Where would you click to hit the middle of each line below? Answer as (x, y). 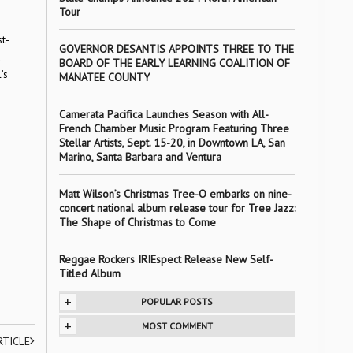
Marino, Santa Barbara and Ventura (140, 157)
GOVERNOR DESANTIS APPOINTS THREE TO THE (176, 49)
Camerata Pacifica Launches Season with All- (163, 114)
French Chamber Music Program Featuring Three (174, 128)
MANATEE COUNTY (104, 77)
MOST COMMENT (177, 326)
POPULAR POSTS (177, 301)
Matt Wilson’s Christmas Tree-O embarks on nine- (175, 194)
